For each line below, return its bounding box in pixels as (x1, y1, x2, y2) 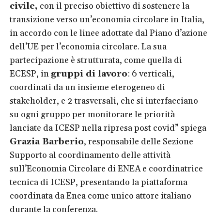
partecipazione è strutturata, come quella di (10, 54, 182, 66)
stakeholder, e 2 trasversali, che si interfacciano (10, 95, 198, 107)
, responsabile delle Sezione (84, 136, 193, 147)
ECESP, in (10, 68, 51, 79)
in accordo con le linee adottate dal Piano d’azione (10, 27, 207, 39)
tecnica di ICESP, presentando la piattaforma (10, 176, 187, 188)
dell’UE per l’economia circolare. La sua (10, 41, 167, 52)
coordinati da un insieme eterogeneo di (10, 81, 165, 93)
